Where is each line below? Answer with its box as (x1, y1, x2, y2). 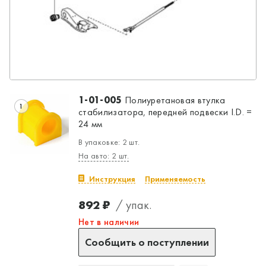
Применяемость (145, 173, 205, 184)
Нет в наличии (78, 215, 140, 228)
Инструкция (89, 173, 135, 184)
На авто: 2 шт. (78, 150, 129, 161)
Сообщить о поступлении (85, 235, 209, 249)
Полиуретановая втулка (122, 93, 226, 106)
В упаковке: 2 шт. (78, 136, 140, 147)
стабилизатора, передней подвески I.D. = (78, 105, 252, 118)
